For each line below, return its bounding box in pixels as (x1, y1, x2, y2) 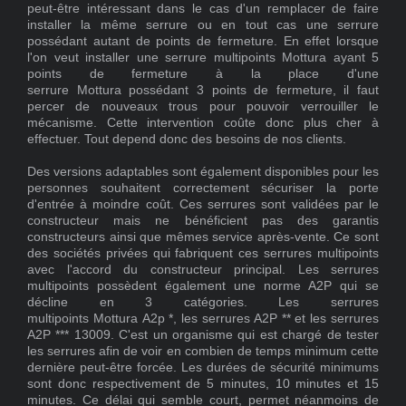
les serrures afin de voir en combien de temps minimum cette (27, 343, 379, 359)
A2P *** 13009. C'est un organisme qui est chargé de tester (27, 327, 379, 343)
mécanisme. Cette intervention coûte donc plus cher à (27, 115, 379, 130)
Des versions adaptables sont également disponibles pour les (27, 164, 379, 179)
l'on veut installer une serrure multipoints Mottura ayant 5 (27, 50, 379, 65)
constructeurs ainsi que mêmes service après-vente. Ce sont (27, 229, 379, 245)
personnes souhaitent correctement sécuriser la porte (27, 180, 379, 196)
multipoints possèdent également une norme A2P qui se (27, 278, 379, 294)
